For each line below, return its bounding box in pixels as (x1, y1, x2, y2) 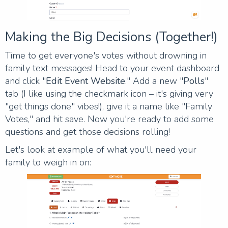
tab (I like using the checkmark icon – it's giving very (5, 87, 213, 100)
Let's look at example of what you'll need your (5, 143, 196, 156)
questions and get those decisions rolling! (5, 125, 170, 138)
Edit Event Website (46, 74, 125, 87)
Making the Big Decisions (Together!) (5, 28, 218, 46)
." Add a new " (125, 74, 183, 87)
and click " (5, 74, 46, 87)
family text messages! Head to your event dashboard (5, 62, 219, 74)
